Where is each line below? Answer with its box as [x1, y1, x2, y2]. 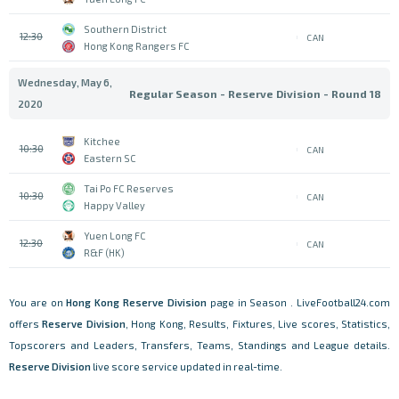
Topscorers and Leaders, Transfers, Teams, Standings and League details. [9, 339, 390, 351]
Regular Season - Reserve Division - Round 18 [129, 87, 381, 100]
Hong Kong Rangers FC [84, 40, 190, 52]
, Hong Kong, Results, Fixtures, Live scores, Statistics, [125, 318, 391, 330]
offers [9, 318, 43, 330]
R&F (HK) [84, 247, 125, 258]
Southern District [84, 23, 167, 35]
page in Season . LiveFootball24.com [206, 297, 391, 308]
